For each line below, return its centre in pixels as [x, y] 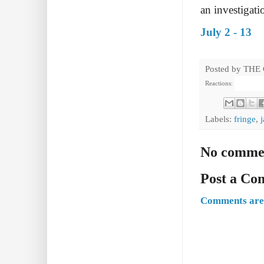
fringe [245, 118]
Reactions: [219, 83]
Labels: [220, 118]
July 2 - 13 [226, 32]
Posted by [224, 69]
